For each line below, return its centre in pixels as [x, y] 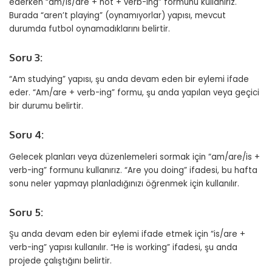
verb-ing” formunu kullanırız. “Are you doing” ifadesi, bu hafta [133, 170]
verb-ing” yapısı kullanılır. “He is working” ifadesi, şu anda [123, 247]
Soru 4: [26, 135]
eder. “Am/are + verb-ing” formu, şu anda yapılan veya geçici [134, 93]
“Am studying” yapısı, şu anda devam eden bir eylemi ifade [129, 80]
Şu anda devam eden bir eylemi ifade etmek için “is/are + [127, 234]
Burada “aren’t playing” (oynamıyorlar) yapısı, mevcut [117, 15]
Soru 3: [26, 57]
